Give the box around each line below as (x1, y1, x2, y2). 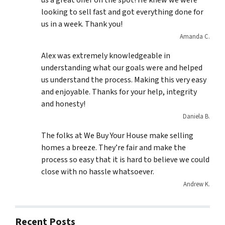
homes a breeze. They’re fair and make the (41, 142, 186, 154)
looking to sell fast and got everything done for (41, 7, 203, 18)
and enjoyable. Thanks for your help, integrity (41, 86, 197, 98)
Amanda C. (180, 32, 210, 42)
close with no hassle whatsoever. (41, 166, 154, 178)
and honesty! (41, 98, 85, 110)
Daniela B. (183, 112, 210, 122)
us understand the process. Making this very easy (41, 74, 206, 86)
